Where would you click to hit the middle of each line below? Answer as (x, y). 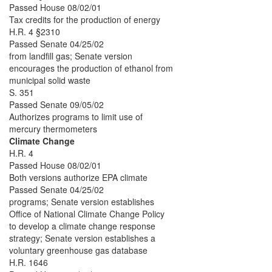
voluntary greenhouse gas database (78, 250)
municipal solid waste (50, 80)
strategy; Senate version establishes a (82, 238)
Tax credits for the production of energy (85, 20)
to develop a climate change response (82, 226)
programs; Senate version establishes (82, 202)
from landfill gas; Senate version (71, 56)
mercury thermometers (53, 129)
